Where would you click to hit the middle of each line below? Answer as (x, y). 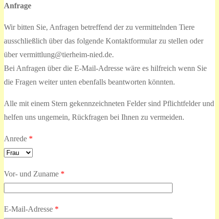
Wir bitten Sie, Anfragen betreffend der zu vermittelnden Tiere (99, 27)
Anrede (16, 139)
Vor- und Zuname (32, 174)
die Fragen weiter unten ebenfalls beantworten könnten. (89, 82)
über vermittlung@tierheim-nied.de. (59, 55)
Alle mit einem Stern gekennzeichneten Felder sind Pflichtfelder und (109, 104)
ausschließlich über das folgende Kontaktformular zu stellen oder (104, 41)
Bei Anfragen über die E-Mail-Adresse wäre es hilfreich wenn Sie (105, 68)
